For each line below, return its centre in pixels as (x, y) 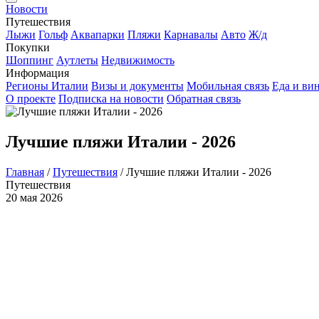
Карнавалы (191, 35)
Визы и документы (137, 86)
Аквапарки (98, 35)
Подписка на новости (111, 99)
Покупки (28, 47)
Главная (25, 172)
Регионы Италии (47, 86)
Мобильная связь (228, 86)
